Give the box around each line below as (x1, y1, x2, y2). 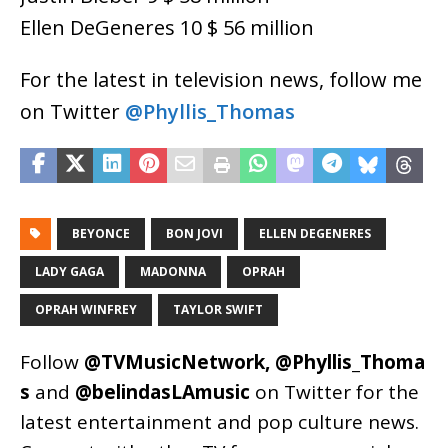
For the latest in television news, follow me (20, 66, 422, 94)
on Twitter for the (250, 379, 419, 406)
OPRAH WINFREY (35, 301, 137, 319)
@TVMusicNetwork (84, 349, 265, 376)
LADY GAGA (35, 263, 104, 281)
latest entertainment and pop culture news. (20, 409, 419, 436)
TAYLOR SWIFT (173, 301, 263, 319)
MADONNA (140, 263, 206, 281)
